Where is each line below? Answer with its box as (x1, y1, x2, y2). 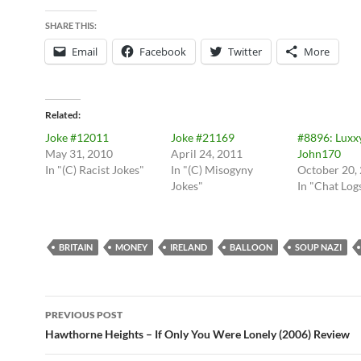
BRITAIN (59, 242, 93, 252)
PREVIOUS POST (45, 309, 122, 321)
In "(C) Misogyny (171, 163, 254, 176)
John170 (297, 147, 341, 160)
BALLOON (230, 242, 272, 252)
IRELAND (170, 242, 207, 252)
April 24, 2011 (171, 147, 243, 160)
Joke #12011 (45, 131, 109, 144)
